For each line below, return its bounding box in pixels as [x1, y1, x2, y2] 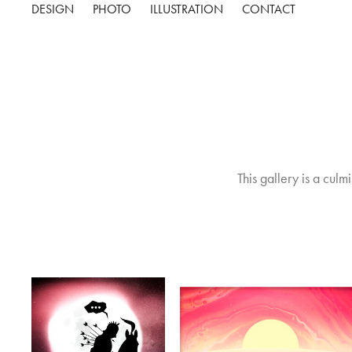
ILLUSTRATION [150, 2, 224, 16]
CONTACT [242, 2, 296, 16]
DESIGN [31, 2, 75, 16]
